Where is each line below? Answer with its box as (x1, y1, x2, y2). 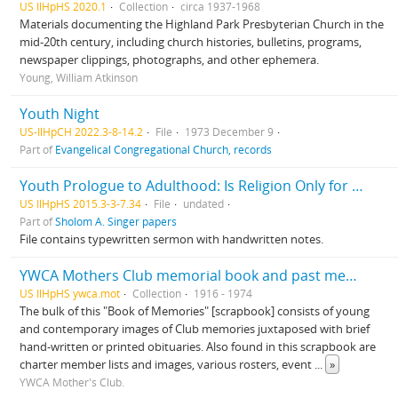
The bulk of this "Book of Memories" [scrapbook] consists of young (20, 303, 370, 319)
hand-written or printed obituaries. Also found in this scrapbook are (20, 338, 376, 354)
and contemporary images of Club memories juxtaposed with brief (20, 321, 370, 337)
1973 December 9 (185, 124, 274, 139)
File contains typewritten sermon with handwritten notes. (20, 231, 323, 247)
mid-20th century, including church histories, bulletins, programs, (20, 34, 362, 50)
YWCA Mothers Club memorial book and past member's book (346, 266, 357, 285)
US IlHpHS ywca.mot (20, 286, 120, 300)
